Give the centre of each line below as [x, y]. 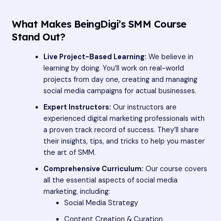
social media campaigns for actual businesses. [120, 91]
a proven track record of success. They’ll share [121, 130]
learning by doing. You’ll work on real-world [113, 68]
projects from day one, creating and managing [120, 79]
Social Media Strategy [101, 203]
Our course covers [175, 169]
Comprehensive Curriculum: [93, 169]
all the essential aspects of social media [110, 180]
